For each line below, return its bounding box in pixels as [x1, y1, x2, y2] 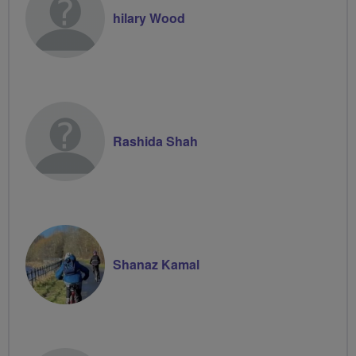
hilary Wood [113, 8, 185, 27]
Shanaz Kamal [113, 254, 199, 273]
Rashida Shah [113, 131, 198, 150]
